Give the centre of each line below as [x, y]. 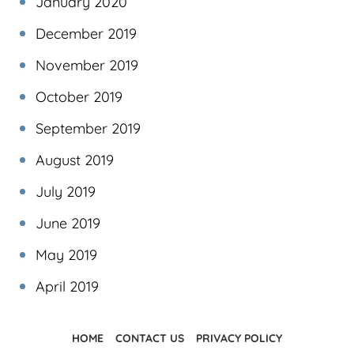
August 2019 [75, 160]
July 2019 [66, 192]
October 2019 [79, 97]
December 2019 [86, 34]
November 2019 [87, 66]
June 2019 [68, 224]
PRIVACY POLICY [239, 339]
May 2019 [66, 255]
